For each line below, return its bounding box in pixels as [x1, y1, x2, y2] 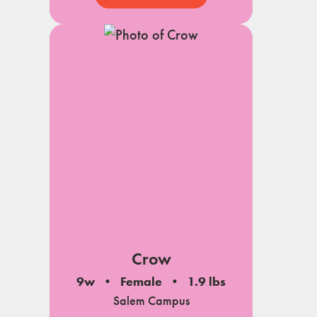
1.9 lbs [188, 273, 226, 289]
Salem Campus [113, 292, 190, 309]
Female [120, 273, 162, 289]
